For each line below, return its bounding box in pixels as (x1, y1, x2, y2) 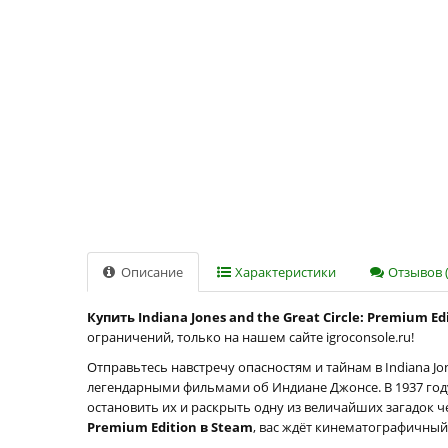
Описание (118, 263, 183, 281)
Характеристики (232, 263, 336, 281)
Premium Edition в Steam (87, 418, 253, 436)
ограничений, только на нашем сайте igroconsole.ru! (87, 328, 414, 346)
